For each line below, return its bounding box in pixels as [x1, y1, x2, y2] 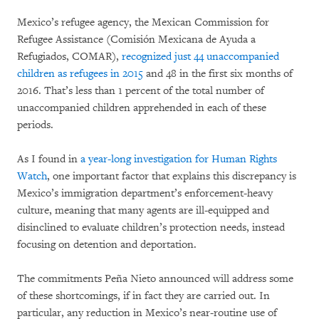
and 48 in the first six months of [143, 66, 293, 80]
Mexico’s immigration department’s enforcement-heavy [17, 186, 273, 200]
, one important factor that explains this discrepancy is [47, 169, 296, 183]
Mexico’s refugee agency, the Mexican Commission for [17, 15, 269, 29]
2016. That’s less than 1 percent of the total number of [17, 83, 264, 98]
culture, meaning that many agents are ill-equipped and [17, 203, 269, 217]
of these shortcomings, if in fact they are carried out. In [17, 288, 270, 303]
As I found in [17, 152, 80, 166]
